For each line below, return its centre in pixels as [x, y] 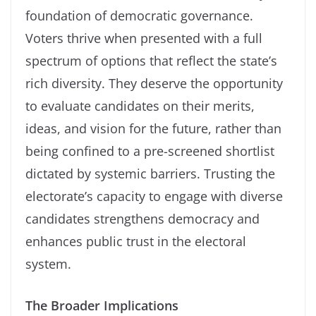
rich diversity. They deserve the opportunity [154, 83]
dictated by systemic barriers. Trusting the [150, 173]
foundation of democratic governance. [139, 15]
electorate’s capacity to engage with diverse [154, 196]
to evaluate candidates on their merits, [140, 105]
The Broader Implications [102, 305]
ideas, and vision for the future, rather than [153, 128]
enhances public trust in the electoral [136, 241]
